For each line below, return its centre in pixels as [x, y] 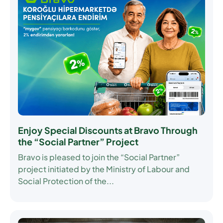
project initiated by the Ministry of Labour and [104, 169]
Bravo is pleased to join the [69, 157]
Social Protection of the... [66, 181]
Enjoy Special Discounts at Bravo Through [108, 130]
